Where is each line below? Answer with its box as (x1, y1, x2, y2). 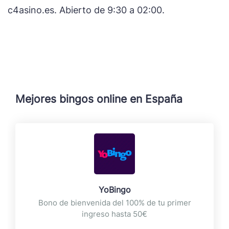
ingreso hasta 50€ (82, 209, 147, 219)
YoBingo (98, 184, 131, 195)
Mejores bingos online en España (15, 92, 182, 106)
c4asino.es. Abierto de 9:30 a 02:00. (8, 5, 165, 16)
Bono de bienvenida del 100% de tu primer (38, 197, 191, 208)
